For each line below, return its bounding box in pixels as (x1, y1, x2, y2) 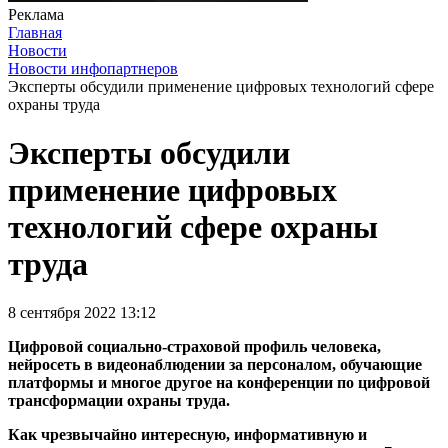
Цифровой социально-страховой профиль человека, (8, 338, 381, 356)
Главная (8, 23, 62, 41)
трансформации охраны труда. (8, 392, 230, 410)
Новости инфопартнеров (8, 59, 178, 77)
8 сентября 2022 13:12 (8, 304, 156, 322)
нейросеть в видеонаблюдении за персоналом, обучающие (8, 356, 422, 374)
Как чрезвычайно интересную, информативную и (8, 426, 367, 444)
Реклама (8, 5, 64, 23)
